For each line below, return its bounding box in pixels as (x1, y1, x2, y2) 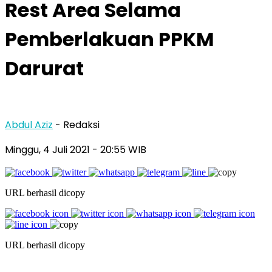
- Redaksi (55, 117, 100, 132)
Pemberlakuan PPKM (5, 25, 214, 53)
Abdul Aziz (5, 117, 53, 132)
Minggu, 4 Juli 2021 (5, 142, 92, 157)
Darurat (5, 55, 84, 83)
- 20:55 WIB (92, 142, 146, 157)
